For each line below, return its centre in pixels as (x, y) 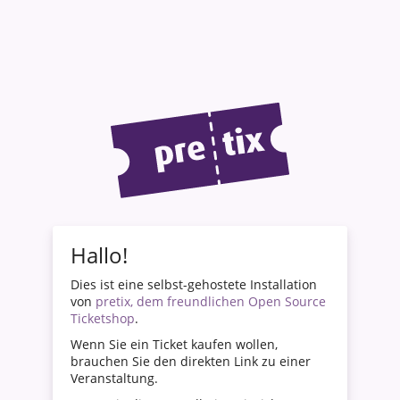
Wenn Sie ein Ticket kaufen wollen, (174, 345)
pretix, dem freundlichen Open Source (211, 302)
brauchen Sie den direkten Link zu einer (191, 362)
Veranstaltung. (114, 379)
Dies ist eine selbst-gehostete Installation (194, 285)
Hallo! (99, 255)
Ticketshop (103, 319)
